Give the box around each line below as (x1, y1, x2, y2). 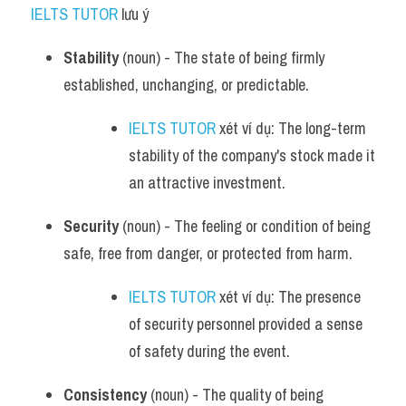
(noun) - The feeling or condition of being (119, 215, 371, 237)
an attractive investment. (129, 171, 285, 194)
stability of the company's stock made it (129, 144, 375, 167)
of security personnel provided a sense (129, 313, 362, 335)
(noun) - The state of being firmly (119, 46, 324, 69)
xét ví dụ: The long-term (216, 117, 366, 140)
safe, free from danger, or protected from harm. (63, 242, 353, 265)
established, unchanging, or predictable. (63, 73, 309, 96)
